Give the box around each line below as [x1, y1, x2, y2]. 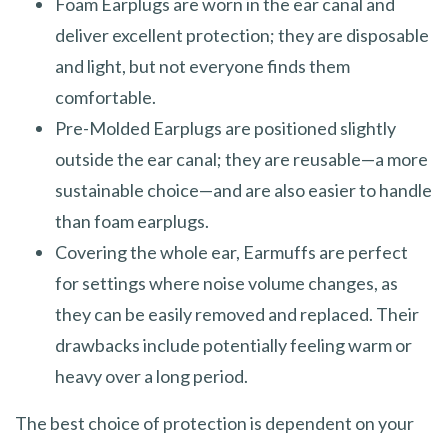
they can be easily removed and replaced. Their [55, 303, 419, 326]
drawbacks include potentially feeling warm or [55, 334, 412, 357]
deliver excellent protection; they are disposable [55, 24, 429, 47]
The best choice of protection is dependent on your [15, 412, 414, 435]
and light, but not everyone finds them [55, 55, 350, 78]
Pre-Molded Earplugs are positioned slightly [55, 117, 396, 140]
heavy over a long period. [55, 365, 248, 388]
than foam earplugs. [55, 210, 209, 233]
